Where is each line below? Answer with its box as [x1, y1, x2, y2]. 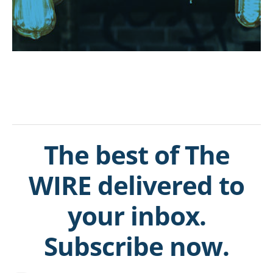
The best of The [43, 137, 230, 172]
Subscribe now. [44, 229, 229, 263]
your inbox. [67, 198, 206, 233]
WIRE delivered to [29, 168, 244, 202]
